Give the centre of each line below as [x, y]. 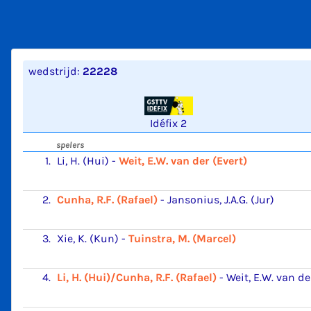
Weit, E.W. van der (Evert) [183, 160]
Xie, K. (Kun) [88, 238]
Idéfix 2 [169, 123]
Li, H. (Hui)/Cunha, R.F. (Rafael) [137, 277]
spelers [70, 144]
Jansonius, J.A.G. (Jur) [221, 199]
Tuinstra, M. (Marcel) [182, 238]
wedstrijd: [56, 71]
